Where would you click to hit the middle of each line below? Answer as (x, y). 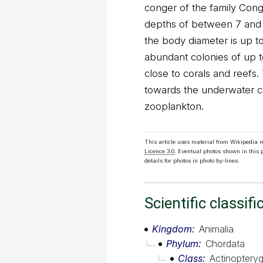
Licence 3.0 (159, 151)
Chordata (225, 244)
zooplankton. (174, 106)
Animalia (216, 229)
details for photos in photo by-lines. (192, 161)
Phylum (182, 244)
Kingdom (172, 229)
